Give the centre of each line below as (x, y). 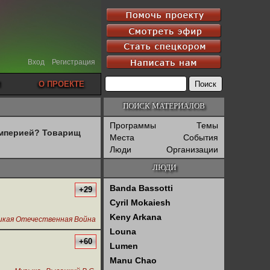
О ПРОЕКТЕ (61, 84)
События (201, 137)
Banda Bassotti (141, 188)
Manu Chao (133, 260)
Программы (133, 125)
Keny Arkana (136, 217)
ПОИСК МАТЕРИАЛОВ (164, 106)
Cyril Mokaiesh (140, 202)
